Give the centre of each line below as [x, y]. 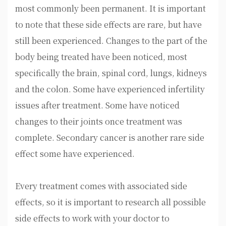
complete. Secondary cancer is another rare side [110, 137]
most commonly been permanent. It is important [110, 8]
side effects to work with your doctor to [92, 218]
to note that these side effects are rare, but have [108, 24]
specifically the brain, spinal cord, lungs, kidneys [111, 73]
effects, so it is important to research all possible [110, 202]
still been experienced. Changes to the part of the [111, 41]
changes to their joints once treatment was [99, 121]
